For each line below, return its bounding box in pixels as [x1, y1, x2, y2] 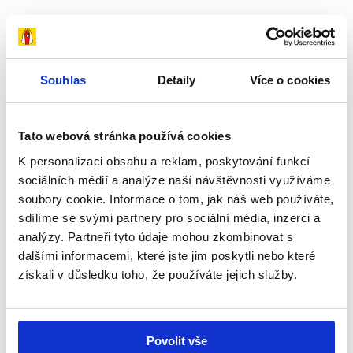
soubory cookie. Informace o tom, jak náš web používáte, [18, 191, 334, 206]
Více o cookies [249, 73, 331, 87]
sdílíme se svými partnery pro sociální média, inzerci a [18, 210, 321, 225]
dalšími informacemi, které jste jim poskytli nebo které [18, 248, 316, 262]
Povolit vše [146, 333, 207, 347]
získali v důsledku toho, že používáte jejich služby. [18, 267, 297, 281]
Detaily [157, 73, 196, 87]
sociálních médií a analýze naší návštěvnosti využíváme [18, 173, 330, 187]
